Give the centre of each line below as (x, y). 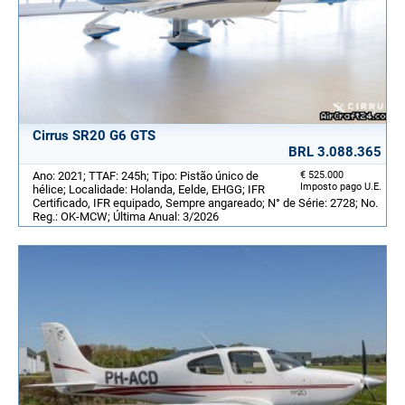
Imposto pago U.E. (341, 187)
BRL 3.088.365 (335, 152)
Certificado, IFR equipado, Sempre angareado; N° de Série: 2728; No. (205, 203)
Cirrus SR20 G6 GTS (94, 136)
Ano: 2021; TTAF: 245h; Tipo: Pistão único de (146, 176)
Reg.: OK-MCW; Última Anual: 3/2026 (126, 217)
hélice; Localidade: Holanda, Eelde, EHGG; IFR (149, 190)
